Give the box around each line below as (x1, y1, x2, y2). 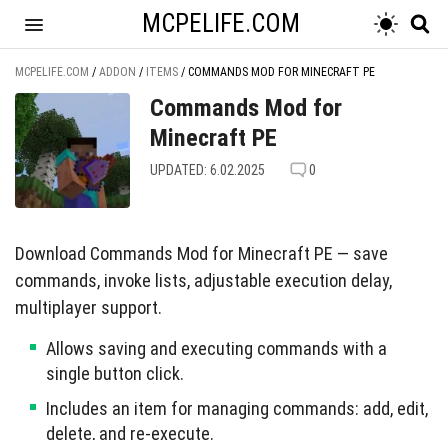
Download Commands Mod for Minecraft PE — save (15, 243, 388, 264)
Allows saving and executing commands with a (46, 338, 387, 359)
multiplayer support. (15, 297, 162, 318)
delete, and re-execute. (46, 423, 214, 444)
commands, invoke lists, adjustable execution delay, (15, 270, 392, 291)
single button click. (46, 363, 184, 384)
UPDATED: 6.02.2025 (150, 162, 265, 178)
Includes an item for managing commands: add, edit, (46, 398, 428, 419)
